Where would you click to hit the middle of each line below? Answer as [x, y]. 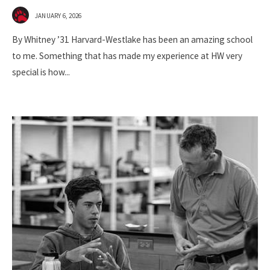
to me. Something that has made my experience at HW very [127, 56]
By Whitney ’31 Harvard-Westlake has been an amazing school [132, 40]
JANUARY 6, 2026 [58, 16]
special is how [38, 72]
